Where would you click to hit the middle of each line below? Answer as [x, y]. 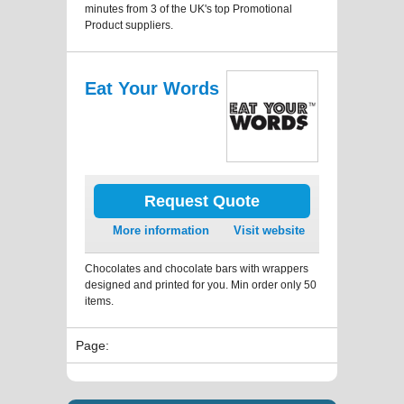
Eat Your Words [152, 88]
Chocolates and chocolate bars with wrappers [197, 268]
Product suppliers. [129, 25]
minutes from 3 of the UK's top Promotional [188, 9]
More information [161, 230]
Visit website [269, 230]
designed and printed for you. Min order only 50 [201, 285]
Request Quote [202, 201]
